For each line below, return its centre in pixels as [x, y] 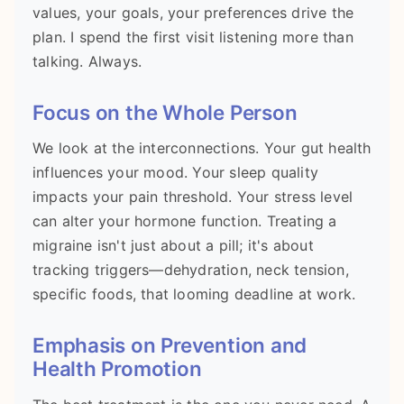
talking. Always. [87, 61]
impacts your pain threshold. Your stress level [193, 197]
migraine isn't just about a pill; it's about [173, 246]
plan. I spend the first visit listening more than [193, 37]
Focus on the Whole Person [165, 112]
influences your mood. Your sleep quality [176, 173]
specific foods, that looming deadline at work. [194, 294]
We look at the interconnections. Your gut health [202, 148]
